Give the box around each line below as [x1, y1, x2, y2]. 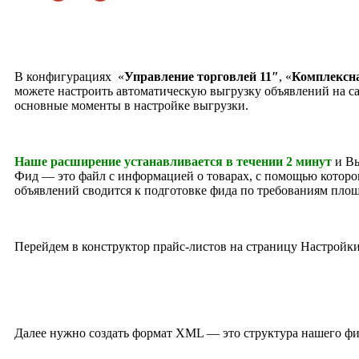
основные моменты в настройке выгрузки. [14, 98, 248, 112]
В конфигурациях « [14, 69, 124, 83]
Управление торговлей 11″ [124, 69, 279, 83]
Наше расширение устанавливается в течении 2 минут [14, 154, 332, 168]
